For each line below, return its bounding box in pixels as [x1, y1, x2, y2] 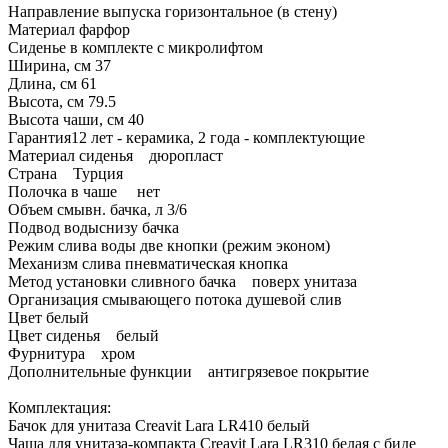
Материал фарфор [8, 21, 130, 39]
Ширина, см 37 [8, 57, 111, 75]
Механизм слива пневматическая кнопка [8, 255, 288, 273]
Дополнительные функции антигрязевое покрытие [8, 363, 369, 381]
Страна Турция [8, 165, 123, 183]
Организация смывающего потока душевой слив [8, 291, 342, 309]
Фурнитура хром [8, 345, 135, 363]
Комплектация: [8, 399, 111, 417]
